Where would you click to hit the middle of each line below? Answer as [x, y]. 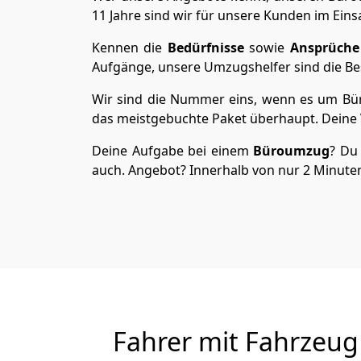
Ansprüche [324, 48]
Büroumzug [292, 151]
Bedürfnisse [205, 48]
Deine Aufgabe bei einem [173, 151]
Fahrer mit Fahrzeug [235, 341]
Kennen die [130, 48]
